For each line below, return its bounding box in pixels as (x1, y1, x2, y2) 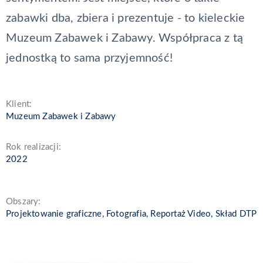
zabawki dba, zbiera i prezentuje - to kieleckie (6, 12, 245, 24)
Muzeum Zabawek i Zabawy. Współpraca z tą (6, 32, 244, 44)
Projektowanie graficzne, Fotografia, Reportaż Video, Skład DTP (6, 210, 257, 218)
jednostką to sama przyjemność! (6, 52, 173, 64)
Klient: (6, 99, 32, 109)
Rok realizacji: (6, 142, 61, 151)
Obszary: (6, 197, 41, 206)
